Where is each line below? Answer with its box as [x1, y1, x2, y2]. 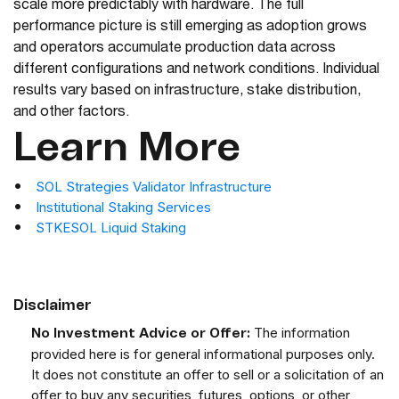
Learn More [13, 129, 240, 169]
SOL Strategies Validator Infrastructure [36, 178, 272, 196]
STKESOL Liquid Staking [36, 219, 186, 237]
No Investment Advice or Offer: [31, 327, 250, 341]
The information [250, 324, 350, 342]
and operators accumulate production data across [13, 42, 336, 57]
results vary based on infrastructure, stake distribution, [13, 85, 361, 100]
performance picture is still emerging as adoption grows [13, 20, 367, 36]
